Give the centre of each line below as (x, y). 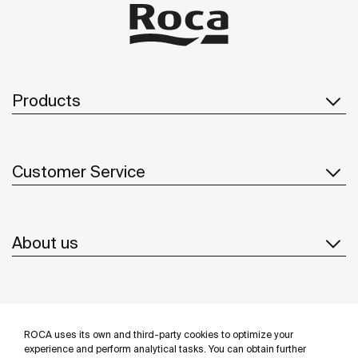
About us (45, 243)
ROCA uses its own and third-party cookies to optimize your (159, 334)
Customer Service (79, 172)
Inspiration (51, 314)
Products (46, 101)
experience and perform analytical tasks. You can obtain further (165, 349)
